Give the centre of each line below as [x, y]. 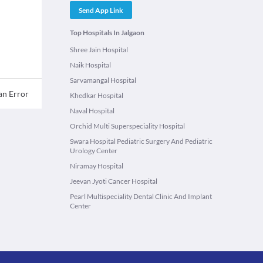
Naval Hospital [92, 111]
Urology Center [94, 151]
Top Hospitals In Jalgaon [107, 33]
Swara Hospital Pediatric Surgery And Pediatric [141, 141]
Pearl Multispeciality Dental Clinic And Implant [141, 196]
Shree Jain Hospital [99, 50]
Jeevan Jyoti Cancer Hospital [114, 181]
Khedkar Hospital [97, 95]
